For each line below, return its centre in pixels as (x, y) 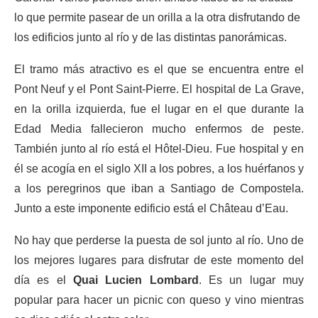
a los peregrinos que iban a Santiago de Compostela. (159, 188)
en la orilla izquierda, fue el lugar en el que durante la (159, 109)
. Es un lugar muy (251, 280)
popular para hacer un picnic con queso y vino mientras (159, 300)
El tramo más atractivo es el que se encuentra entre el (159, 69)
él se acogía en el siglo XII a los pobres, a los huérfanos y (159, 169)
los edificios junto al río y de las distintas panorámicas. (150, 37)
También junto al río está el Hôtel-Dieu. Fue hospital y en (159, 149)
